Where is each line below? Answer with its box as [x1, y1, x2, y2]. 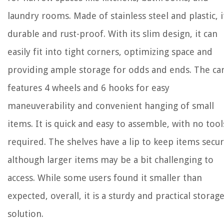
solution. [7, 208, 43, 219]
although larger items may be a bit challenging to [7, 154, 213, 165]
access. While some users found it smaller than [7, 172, 202, 183]
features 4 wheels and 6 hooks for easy [7, 82, 169, 93]
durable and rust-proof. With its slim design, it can [7, 28, 217, 39]
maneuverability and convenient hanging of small [7, 100, 214, 111]
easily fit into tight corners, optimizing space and [7, 46, 212, 57]
